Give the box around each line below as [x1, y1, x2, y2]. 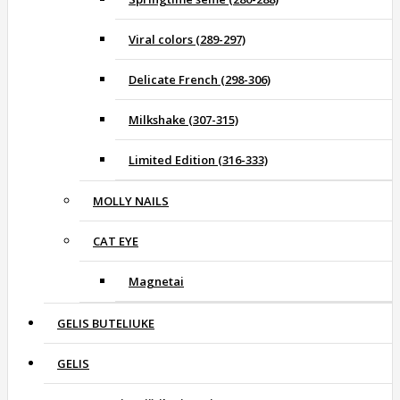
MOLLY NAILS [93, 193, 169, 210]
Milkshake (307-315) [129, 112, 238, 129]
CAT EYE [93, 233, 138, 250]
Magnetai [129, 273, 184, 290]
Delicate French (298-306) [129, 71, 271, 88]
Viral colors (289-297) [129, 31, 246, 48]
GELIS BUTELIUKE [57, 315, 154, 332]
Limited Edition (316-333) [129, 152, 268, 169]
